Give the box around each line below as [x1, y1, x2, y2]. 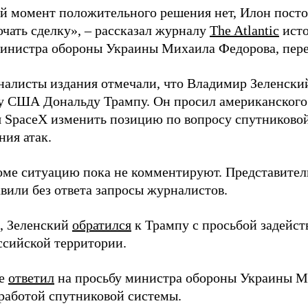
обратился [72, 217, 131, 233]
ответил [8, 270, 54, 286]
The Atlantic [210, 23, 279, 38]
